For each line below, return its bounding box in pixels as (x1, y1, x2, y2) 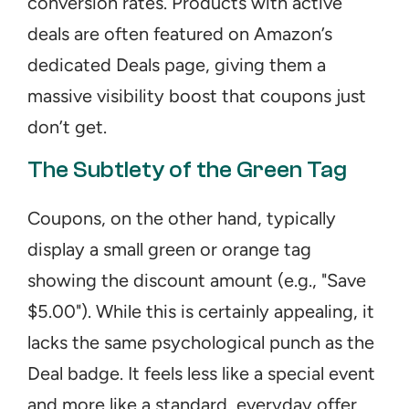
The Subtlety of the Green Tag (27, 156, 347, 184)
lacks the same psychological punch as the (27, 331, 374, 353)
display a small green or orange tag (27, 238, 311, 260)
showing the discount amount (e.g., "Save (27, 269, 366, 291)
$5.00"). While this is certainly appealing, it (27, 300, 374, 322)
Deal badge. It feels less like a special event (27, 362, 375, 384)
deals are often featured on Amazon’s (27, 23, 332, 45)
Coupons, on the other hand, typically (27, 207, 336, 229)
